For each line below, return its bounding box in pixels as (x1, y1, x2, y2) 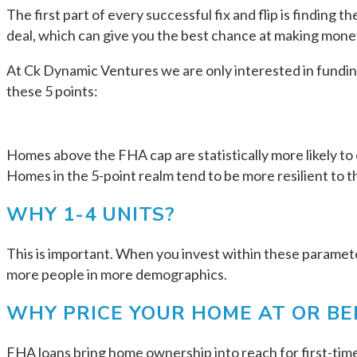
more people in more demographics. (6, 265, 227, 283)
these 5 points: (6, 82, 98, 100)
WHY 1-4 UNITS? (6, 201, 175, 227)
